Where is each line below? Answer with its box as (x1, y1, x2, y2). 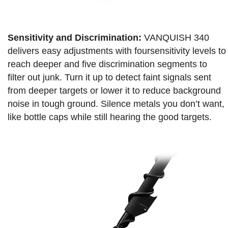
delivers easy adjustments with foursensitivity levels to (8, 45, 226, 56)
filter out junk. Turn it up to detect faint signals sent (8, 72, 211, 82)
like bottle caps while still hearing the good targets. (8, 111, 212, 122)
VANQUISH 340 (144, 32, 209, 43)
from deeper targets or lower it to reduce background (8, 85, 221, 96)
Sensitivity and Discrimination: (8, 32, 144, 43)
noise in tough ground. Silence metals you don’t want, (8, 98, 224, 109)
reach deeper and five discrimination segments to (8, 59, 207, 69)
